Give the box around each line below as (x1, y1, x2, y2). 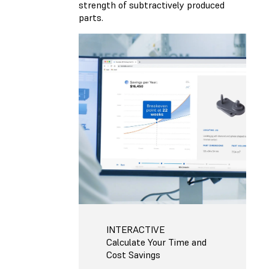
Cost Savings (106, 249, 160, 261)
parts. (79, 11, 103, 24)
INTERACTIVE (106, 223, 165, 236)
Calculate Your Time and (106, 236, 207, 249)
